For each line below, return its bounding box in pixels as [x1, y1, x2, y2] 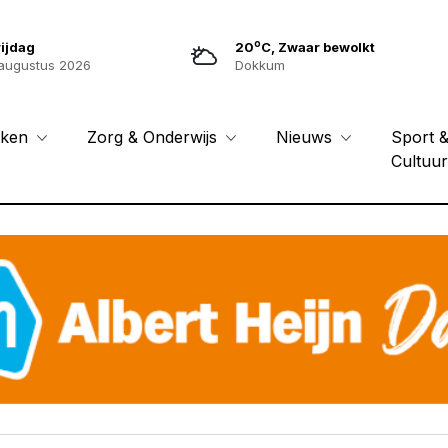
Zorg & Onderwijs [87, 127, 223, 148]
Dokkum [235, 57, 285, 73]
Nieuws [276, 127, 338, 148]
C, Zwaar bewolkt [261, 39, 375, 55]
